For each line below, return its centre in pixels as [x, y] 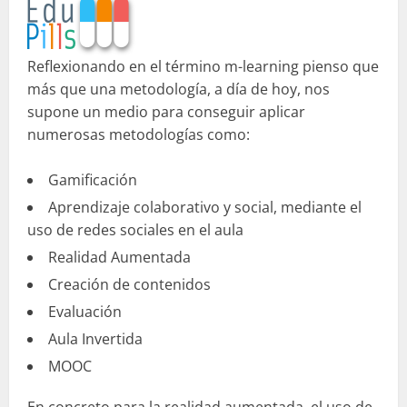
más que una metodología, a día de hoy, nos [179, 89]
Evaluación [85, 311]
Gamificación [93, 179]
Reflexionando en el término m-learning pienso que [203, 66]
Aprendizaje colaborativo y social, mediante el [205, 207]
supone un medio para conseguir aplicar [166, 111]
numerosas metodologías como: [139, 134]
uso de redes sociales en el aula [135, 229]
